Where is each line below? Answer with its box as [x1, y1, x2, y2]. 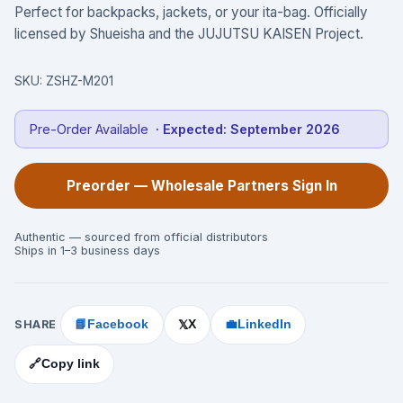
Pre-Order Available [30, 121, 148, 137]
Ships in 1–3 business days [14, 243, 160, 257]
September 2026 [230, 121, 340, 137]
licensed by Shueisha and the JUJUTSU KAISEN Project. [14, 24, 363, 42]
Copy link [41, 357, 101, 372]
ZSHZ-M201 [46, 73, 113, 88]
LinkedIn [237, 318, 292, 332]
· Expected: [156, 121, 230, 137]
